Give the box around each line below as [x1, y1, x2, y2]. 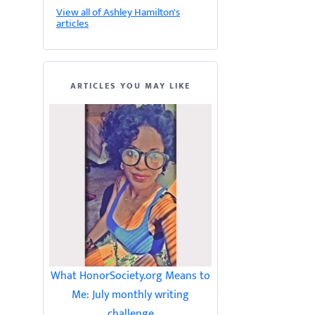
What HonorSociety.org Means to [51, 266, 210, 285]
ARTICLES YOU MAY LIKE [70, 79, 191, 93]
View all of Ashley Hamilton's [56, 4, 180, 21]
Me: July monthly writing [72, 285, 189, 304]
